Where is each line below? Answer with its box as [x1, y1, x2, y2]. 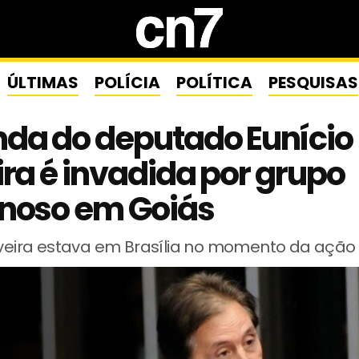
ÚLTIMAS [6, 71, 79, 94]
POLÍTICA [175, 71, 252, 94]
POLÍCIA [94, 71, 160, 94]
